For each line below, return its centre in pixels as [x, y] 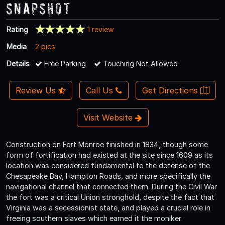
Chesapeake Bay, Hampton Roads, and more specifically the [108, 176]
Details [18, 63]
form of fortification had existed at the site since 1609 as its [109, 155]
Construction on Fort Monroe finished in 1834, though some [107, 144]
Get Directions [171, 90]
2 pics [45, 46]
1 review [100, 29]
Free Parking [64, 63]
